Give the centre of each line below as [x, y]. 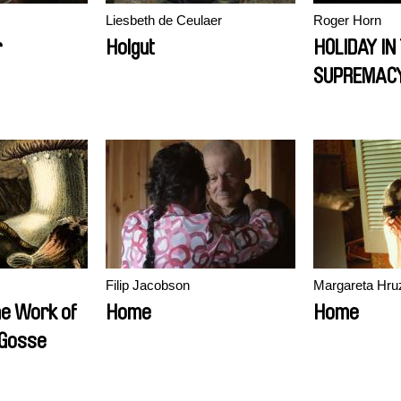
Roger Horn [347, 20]
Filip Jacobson [148, 285]
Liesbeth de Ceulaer [164, 20]
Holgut [130, 47]
